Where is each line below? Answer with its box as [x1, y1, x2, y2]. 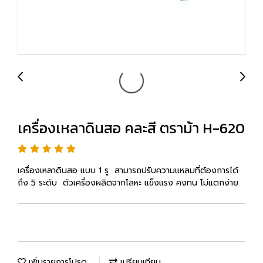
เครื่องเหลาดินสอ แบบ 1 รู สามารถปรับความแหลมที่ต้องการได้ [18, 164, 238, 177]
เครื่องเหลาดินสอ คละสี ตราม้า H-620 [18, 117, 245, 139]
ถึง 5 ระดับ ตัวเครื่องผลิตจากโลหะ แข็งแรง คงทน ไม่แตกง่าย [18, 177, 241, 189]
